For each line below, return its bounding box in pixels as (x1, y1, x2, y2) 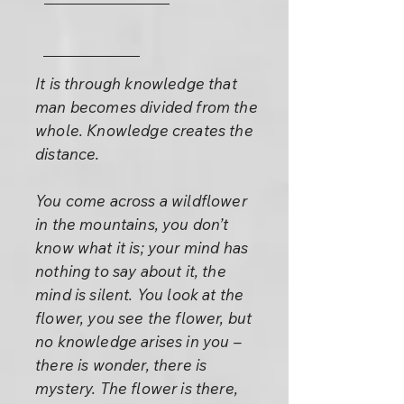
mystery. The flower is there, (35, 379, 238, 398)
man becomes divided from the (35, 97, 258, 116)
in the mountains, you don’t (35, 215, 229, 234)
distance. (35, 144, 100, 163)
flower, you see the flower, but (35, 308, 252, 327)
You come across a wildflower (35, 191, 247, 210)
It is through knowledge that (35, 74, 237, 93)
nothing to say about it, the (35, 262, 226, 280)
